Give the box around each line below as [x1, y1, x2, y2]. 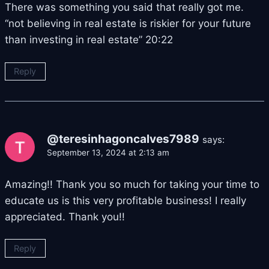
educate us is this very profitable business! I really [5, 194, 246, 207]
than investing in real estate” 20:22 [5, 34, 173, 46]
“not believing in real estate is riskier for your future [5, 17, 251, 29]
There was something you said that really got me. [5, 1, 244, 13]
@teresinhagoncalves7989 [47, 131, 199, 146]
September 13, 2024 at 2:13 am [47, 147, 169, 157]
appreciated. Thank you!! [5, 210, 125, 223]
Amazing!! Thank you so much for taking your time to [5, 178, 259, 190]
